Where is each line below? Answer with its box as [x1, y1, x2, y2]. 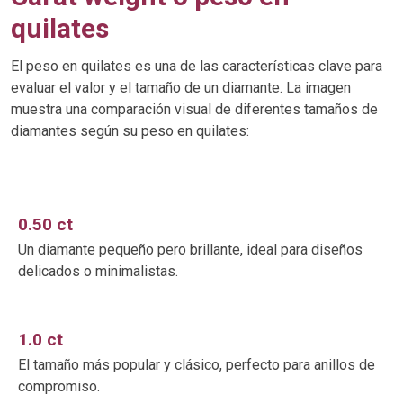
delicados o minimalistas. [18, 262, 178, 280]
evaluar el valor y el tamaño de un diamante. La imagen [11, 78, 351, 96]
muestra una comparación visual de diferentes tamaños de [11, 100, 378, 118]
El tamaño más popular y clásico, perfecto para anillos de [18, 355, 375, 373]
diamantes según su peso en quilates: [11, 121, 249, 139]
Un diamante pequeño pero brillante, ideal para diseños [18, 240, 363, 258]
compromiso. [18, 377, 100, 395]
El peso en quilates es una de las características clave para [11, 57, 382, 75]
